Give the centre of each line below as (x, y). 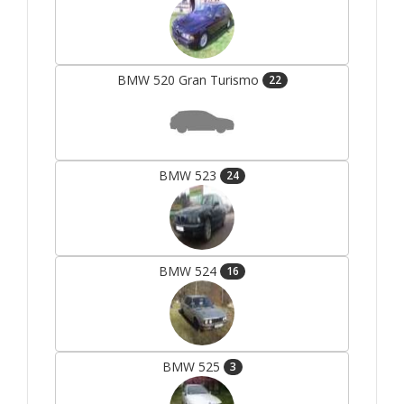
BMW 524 (189, 271)
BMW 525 (193, 367)
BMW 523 (189, 176)
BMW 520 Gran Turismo (189, 80)
